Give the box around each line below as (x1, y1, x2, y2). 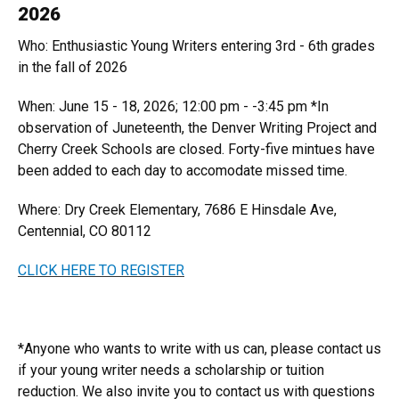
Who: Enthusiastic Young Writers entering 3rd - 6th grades (18, 37, 375, 54)
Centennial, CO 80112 (18, 223, 151, 240)
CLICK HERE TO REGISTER (18, 262, 184, 279)
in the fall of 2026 (18, 59, 127, 76)
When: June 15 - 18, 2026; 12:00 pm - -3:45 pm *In (18, 98, 329, 115)
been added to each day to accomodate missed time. (18, 162, 347, 179)
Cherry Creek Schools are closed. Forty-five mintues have (18, 141, 375, 158)
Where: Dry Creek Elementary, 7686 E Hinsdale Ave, (18, 201, 337, 218)
